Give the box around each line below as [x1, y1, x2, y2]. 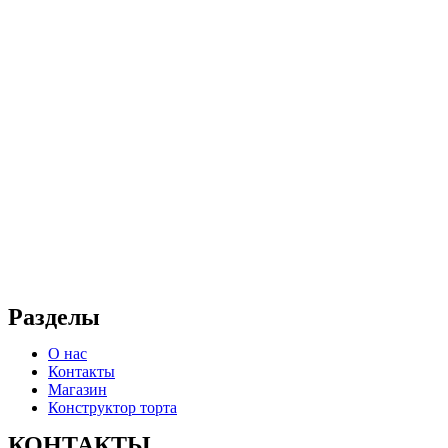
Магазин [48, 380, 107, 398]
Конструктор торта [48, 398, 177, 416]
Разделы [8, 303, 100, 330]
